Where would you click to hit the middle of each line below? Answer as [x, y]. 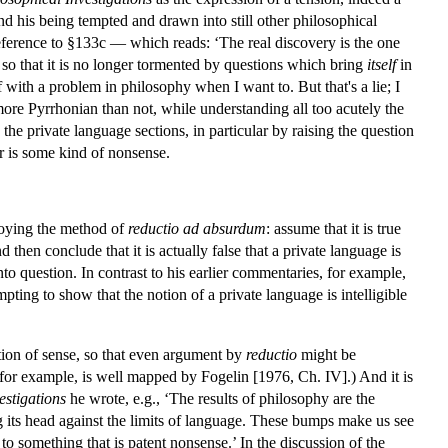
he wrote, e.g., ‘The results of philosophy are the [220, 398]
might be [326, 354]
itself [381, 64]
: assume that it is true [333, 228]
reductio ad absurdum [197, 228]
